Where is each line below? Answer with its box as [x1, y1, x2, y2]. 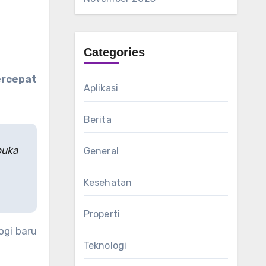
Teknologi [83, 240, 127, 251]
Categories [83, 46, 145, 59]
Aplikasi [83, 83, 119, 94]
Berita [83, 114, 112, 125]
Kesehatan [83, 177, 132, 188]
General [83, 145, 119, 157]
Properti [83, 208, 121, 220]
